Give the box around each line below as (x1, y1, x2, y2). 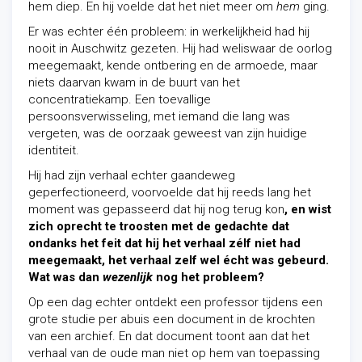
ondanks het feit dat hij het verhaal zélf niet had (28, 236, 301, 250)
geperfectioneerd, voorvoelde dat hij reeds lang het (28, 185, 311, 200)
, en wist (284, 202, 331, 217)
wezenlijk (103, 270, 153, 284)
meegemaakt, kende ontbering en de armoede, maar (28, 58, 318, 73)
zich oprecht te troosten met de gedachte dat (28, 219, 289, 234)
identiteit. (28, 143, 79, 158)
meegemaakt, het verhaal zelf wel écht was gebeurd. (28, 253, 329, 267)
